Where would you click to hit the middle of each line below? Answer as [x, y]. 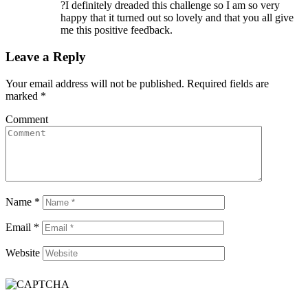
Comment [27, 119]
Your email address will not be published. [95, 83]
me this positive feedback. [117, 30]
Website [23, 252]
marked [23, 96]
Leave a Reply [46, 56]
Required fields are [227, 83]
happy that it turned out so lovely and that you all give [177, 18]
